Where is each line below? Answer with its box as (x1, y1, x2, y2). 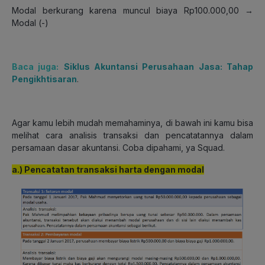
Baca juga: (12, 61, 59, 72)
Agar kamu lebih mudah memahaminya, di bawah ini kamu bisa (12, 117, 253, 128)
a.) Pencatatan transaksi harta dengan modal (12, 164, 204, 174)
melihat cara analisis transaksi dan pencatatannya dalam (12, 130, 253, 140)
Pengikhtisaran (12, 73, 77, 84)
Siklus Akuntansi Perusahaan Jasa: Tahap (63, 61, 254, 72)
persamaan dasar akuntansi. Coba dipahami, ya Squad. (12, 142, 225, 153)
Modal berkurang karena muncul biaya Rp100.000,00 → (12, 5, 253, 15)
